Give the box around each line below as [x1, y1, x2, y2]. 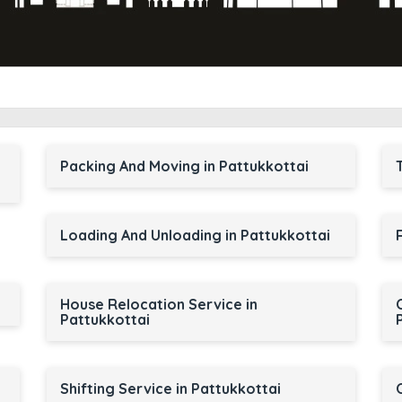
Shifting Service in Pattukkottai [59, 380, 281, 398]
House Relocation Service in [59, 295, 258, 313]
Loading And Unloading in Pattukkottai [59, 226, 330, 244]
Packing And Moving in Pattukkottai [59, 157, 309, 175]
